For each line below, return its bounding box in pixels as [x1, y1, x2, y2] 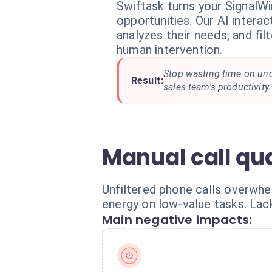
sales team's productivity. [163, 81, 271, 93]
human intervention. [117, 42, 223, 57]
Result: [131, 75, 164, 86]
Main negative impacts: [102, 211, 253, 228]
